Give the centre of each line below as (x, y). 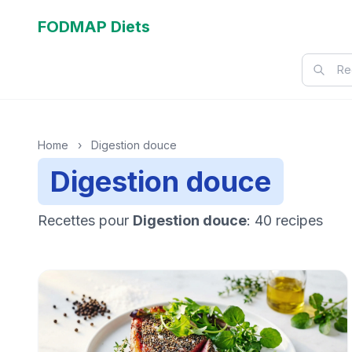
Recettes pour (85, 220)
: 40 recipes (285, 220)
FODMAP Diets (94, 27)
